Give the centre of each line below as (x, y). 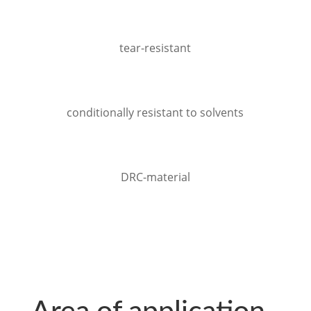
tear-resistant (155, 48)
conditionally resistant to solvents (155, 112)
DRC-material (155, 177)
